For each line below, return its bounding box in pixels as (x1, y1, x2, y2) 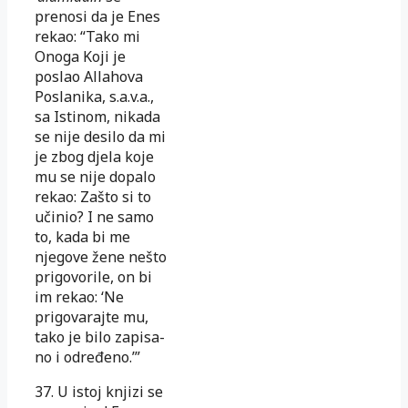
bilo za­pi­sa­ (85, 326, 165, 347)
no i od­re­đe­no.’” (35, 346, 140, 367)
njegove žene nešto (35, 246, 167, 267)
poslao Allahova (35, 66, 143, 87)
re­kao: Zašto (35, 186, 118, 207)
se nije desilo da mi (35, 126, 166, 147)
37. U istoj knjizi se (35, 381, 163, 402)
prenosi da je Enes (35, 5, 160, 26)
